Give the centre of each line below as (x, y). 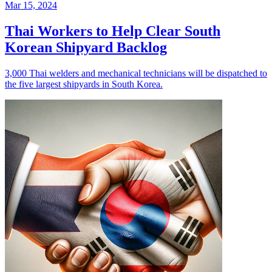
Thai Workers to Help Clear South (113, 31)
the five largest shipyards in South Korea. (84, 84)
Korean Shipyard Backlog (86, 47)
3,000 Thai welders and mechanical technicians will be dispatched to (136, 73)
